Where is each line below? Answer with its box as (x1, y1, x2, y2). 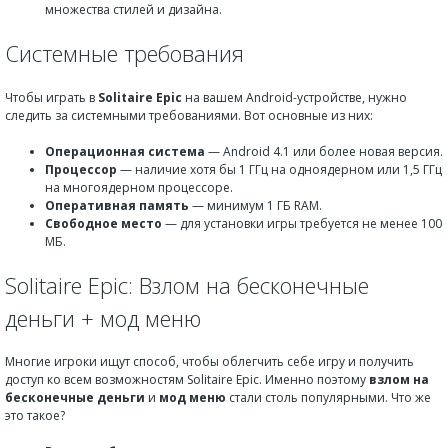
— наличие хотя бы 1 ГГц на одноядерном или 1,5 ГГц (117, 160, 442, 178)
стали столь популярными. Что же (226, 389, 431, 406)
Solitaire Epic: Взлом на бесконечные (5, 269, 369, 300)
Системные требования (5, 38, 244, 69)
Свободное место (45, 214, 162, 232)
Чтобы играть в (5, 88, 98, 106)
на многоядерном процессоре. (45, 178, 233, 196)
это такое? (5, 407, 65, 424)
